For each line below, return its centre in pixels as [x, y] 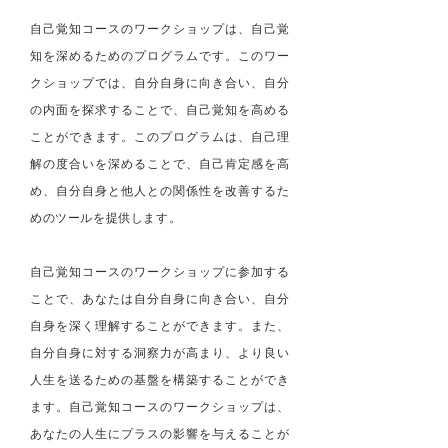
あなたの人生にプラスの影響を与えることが [160, 433]
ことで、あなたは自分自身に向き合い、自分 [160, 298]
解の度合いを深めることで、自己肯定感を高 [160, 163]
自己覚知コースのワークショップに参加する [160, 271]
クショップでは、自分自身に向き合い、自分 [160, 82]
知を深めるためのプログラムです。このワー [160, 55]
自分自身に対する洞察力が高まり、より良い [160, 352]
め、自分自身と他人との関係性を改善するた [160, 190]
